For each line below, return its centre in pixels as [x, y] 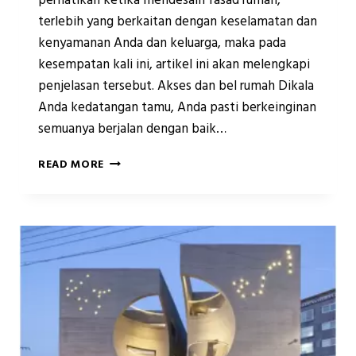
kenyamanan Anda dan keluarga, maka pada [162, 44]
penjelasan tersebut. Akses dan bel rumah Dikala [176, 87]
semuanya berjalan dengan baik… [132, 130]
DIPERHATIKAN [146, 228]
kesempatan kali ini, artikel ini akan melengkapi [174, 65]
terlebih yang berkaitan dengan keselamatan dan [178, 22]
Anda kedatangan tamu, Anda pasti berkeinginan [177, 108]
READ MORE [72, 165]
